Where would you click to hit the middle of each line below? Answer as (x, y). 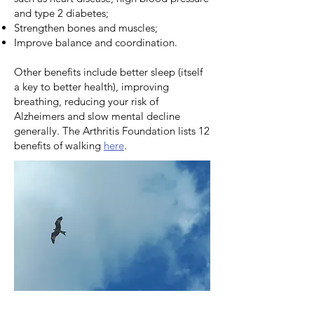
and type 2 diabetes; (61, 13)
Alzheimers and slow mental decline (97, 116)
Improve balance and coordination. (96, 42)
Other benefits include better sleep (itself (108, 72)
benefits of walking (59, 145)
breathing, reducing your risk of (86, 101)
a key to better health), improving (91, 87)
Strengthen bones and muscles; (86, 28)
